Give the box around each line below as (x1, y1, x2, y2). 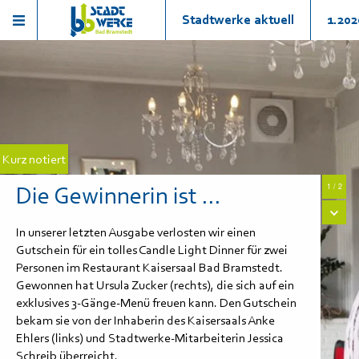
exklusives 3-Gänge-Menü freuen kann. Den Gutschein (16, 295, 296, 310)
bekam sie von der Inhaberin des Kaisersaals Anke (16, 313, 275, 328)
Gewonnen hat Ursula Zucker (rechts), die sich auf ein (16, 277, 294, 292)
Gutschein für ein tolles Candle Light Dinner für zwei (16, 242, 288, 257)
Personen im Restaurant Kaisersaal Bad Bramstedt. (16, 260, 283, 275)
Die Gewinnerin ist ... (16, 180, 220, 210)
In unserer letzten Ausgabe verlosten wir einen (16, 224, 256, 240)
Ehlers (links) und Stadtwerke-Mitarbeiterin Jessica (16, 330, 284, 345)
